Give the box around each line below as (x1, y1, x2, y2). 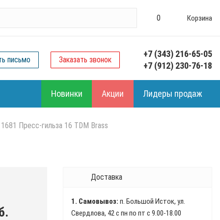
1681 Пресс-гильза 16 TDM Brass (1, 121, 108, 130)
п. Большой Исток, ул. (118, 197, 185, 206)
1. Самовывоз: (71, 197, 118, 206)
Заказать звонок (59, 55, 111, 64)
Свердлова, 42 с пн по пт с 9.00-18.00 (71, 209, 181, 218)
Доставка (90, 172, 122, 182)
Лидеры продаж (143, 88, 202, 99)
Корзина (187, 13, 212, 23)
